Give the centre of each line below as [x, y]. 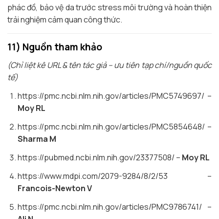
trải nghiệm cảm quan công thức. [65, 20]
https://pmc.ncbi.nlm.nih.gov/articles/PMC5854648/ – [114, 127]
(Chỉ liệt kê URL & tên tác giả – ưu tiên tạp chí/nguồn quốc [109, 65]
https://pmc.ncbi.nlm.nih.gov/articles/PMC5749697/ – [114, 96]
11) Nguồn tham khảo [55, 47]
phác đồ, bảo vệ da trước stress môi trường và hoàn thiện [109, 8]
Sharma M [37, 139]
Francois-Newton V [55, 188]
